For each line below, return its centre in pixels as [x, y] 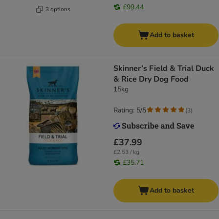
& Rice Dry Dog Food [151, 79]
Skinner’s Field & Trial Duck [164, 69]
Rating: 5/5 [130, 110]
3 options [58, 9]
